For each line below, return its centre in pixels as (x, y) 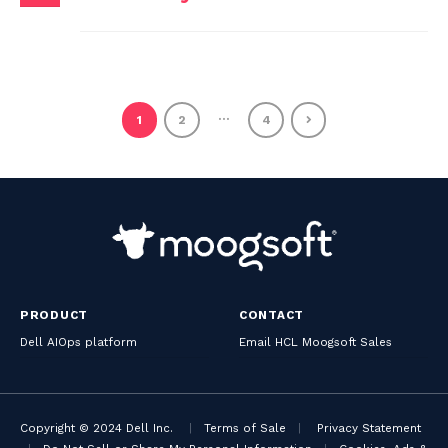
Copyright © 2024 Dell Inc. (96, 428)
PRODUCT (54, 315)
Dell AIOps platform (78, 342)
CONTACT (272, 315)
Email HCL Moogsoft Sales (315, 342)
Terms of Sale (245, 428)
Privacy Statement (369, 428)
